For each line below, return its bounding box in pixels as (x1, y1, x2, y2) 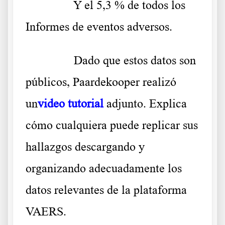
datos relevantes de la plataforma (26, 183, 187, 197)
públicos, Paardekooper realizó (26, 75, 176, 89)
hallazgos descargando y (26, 140, 145, 154)
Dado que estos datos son (74, 54, 196, 67)
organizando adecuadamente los (26, 162, 182, 175)
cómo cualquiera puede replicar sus (26, 119, 198, 132)
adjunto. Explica (103, 97, 187, 110)
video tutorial (38, 97, 103, 110)
